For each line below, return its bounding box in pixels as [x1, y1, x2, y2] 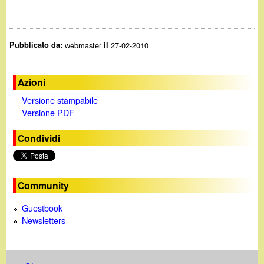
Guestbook [22, 202, 63, 214]
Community [18, 179, 70, 193]
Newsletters [22, 214, 66, 227]
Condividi [18, 131, 61, 145]
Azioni [18, 75, 46, 90]
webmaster [65, 39, 104, 51]
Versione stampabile [21, 94, 98, 107]
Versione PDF [21, 106, 74, 119]
